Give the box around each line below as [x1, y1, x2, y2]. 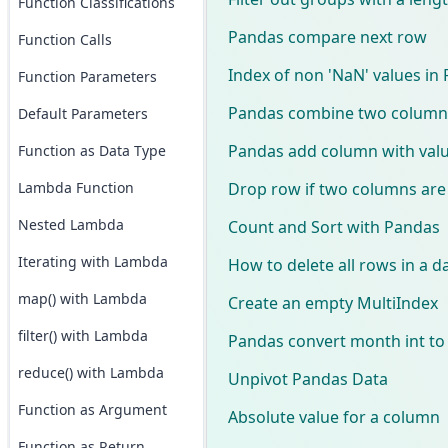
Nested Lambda [17, 215, 124, 234]
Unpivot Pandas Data [227, 367, 388, 390]
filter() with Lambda [17, 326, 148, 345]
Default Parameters [17, 104, 148, 123]
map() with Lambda [17, 289, 147, 308]
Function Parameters [17, 67, 157, 86]
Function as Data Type [17, 141, 166, 160]
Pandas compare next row [227, 25, 427, 48]
